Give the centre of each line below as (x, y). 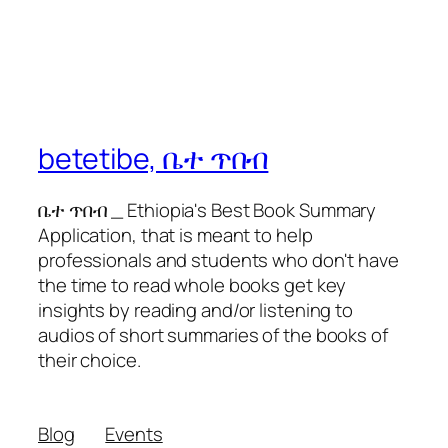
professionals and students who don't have (218, 260)
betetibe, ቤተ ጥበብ (153, 158)
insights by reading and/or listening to (196, 310)
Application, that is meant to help (175, 235)
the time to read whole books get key (192, 285)
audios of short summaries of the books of (213, 335)
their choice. (89, 360)
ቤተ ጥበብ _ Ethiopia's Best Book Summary (207, 210)
